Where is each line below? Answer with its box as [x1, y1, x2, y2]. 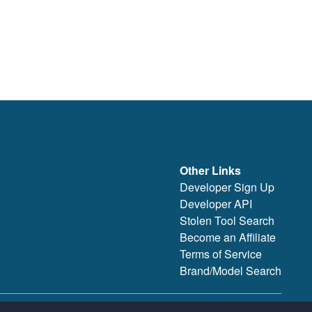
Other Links [180, 162, 241, 179]
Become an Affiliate [180, 229, 276, 246]
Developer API [180, 196, 252, 212]
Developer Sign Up [180, 179, 274, 196]
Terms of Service [180, 246, 262, 263]
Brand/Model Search [180, 263, 281, 279]
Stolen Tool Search [180, 212, 274, 229]
